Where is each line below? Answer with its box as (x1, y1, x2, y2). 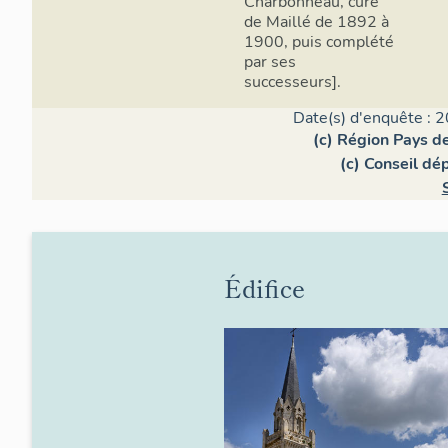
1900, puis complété (244, 30, 394, 53)
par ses (244, 50, 296, 73)
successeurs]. (244, 70, 341, 93)
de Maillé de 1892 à (244, 10, 389, 33)
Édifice (224, 269, 305, 305)
